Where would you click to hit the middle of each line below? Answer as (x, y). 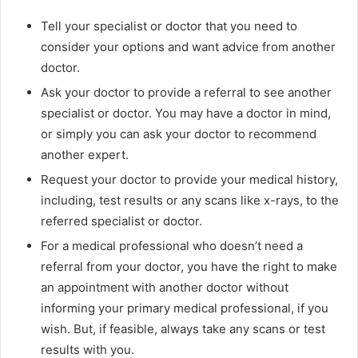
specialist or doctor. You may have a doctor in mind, (186, 113)
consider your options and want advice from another (188, 46)
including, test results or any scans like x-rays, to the (190, 200)
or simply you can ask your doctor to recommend (179, 133)
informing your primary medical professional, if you (185, 308)
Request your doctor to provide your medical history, (189, 179)
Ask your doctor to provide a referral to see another (186, 92)
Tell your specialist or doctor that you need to (169, 26)
